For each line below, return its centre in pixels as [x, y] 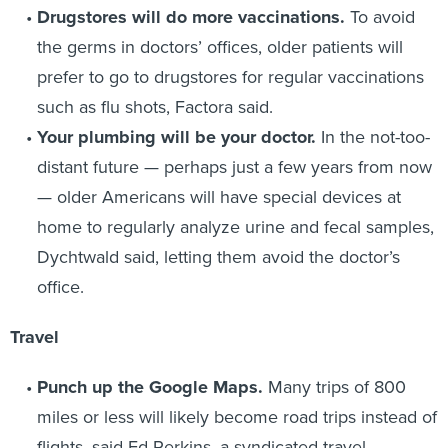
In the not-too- [372, 136]
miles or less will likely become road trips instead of [236, 416]
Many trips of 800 [336, 386]
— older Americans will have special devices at [218, 196]
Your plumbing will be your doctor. [176, 136]
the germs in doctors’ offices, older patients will [219, 46]
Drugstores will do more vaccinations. [190, 16]
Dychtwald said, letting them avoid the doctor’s [218, 256]
